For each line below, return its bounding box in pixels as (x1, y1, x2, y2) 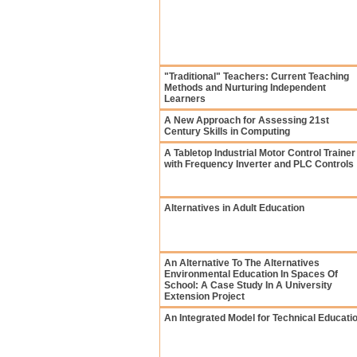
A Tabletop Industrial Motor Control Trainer (164, 147, 355, 159)
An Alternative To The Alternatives (164, 257, 320, 269)
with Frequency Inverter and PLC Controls (164, 159, 354, 170)
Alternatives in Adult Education (164, 202, 304, 214)
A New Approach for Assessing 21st (164, 115, 329, 126)
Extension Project (164, 291, 245, 302)
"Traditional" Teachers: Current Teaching (164, 71, 349, 82)
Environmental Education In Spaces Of (164, 269, 338, 280)
